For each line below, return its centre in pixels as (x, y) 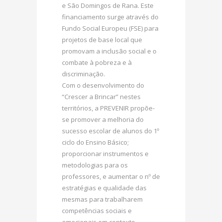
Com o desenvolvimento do (103, 85)
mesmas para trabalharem (102, 199)
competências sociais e (97, 210)
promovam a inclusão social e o (109, 51)
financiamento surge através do (110, 17)
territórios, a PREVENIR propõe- (108, 108)
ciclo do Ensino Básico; (95, 142)
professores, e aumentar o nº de (111, 176)
